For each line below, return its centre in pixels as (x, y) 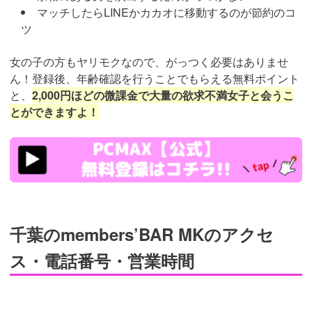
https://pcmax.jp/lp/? (53, 140)
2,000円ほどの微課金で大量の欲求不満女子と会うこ (163, 95)
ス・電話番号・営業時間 (102, 260)
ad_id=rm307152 (47, 154)
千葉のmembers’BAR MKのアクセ (142, 234)
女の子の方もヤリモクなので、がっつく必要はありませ (149, 61)
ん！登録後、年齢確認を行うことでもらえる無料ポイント (155, 78)
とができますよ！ (54, 111)
